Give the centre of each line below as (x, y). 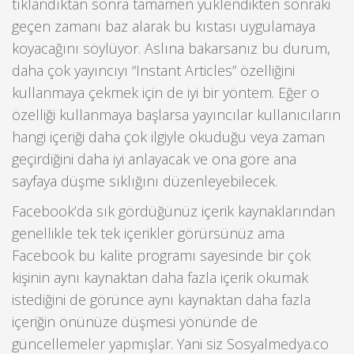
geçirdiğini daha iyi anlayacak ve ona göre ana (154, 158)
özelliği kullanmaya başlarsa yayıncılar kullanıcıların (176, 114)
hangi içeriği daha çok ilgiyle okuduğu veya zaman (168, 136)
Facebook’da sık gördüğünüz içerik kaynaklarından (173, 211)
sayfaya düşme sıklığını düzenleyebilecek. (145, 181)
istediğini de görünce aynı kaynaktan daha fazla (161, 300)
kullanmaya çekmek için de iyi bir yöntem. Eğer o (166, 92)
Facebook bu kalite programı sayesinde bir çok (161, 256)
